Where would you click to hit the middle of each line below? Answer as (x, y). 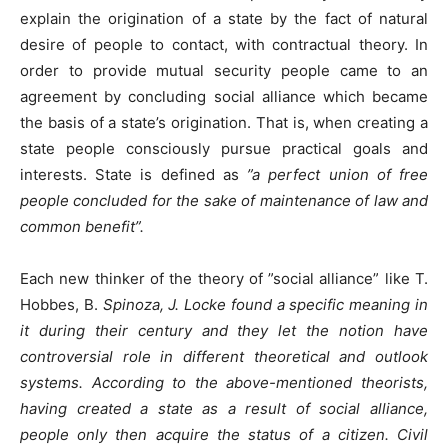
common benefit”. (82, 226)
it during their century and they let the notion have (224, 330)
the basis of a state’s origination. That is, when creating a (224, 122)
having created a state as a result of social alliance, (224, 408)
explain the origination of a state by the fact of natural (224, 18)
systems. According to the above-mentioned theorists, (224, 382)
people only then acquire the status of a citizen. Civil (224, 434)
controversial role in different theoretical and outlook (224, 356)
